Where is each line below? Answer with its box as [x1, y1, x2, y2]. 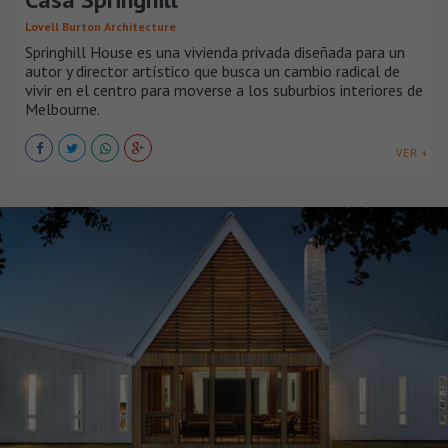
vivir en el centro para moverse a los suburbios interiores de [25, 80, 423, 101]
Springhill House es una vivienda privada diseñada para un [25, 42, 405, 63]
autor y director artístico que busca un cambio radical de [25, 61, 400, 82]
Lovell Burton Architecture [25, 19, 176, 35]
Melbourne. [25, 99, 100, 120]
